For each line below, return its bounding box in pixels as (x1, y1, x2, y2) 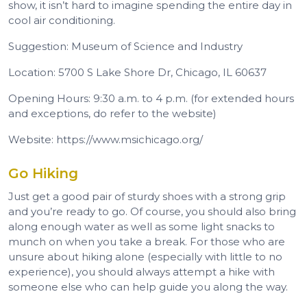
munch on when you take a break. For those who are (8, 234, 285, 248)
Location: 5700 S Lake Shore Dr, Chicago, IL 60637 (8, 65, 267, 79)
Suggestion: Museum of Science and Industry (8, 39, 243, 53)
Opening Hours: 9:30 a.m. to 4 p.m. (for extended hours (8, 91, 294, 105)
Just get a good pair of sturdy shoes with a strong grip (8, 189, 286, 203)
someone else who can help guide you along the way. (8, 280, 288, 293)
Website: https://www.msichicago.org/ (8, 132, 203, 146)
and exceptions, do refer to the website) (8, 106, 217, 120)
